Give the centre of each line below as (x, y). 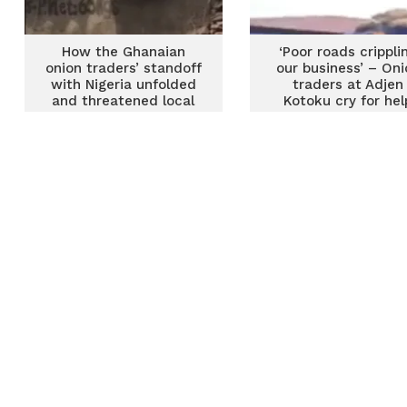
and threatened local (124, 101)
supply (124, 117)
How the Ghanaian (123, 52)
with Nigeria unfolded (123, 84)
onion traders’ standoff (123, 68)
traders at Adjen (348, 84)
